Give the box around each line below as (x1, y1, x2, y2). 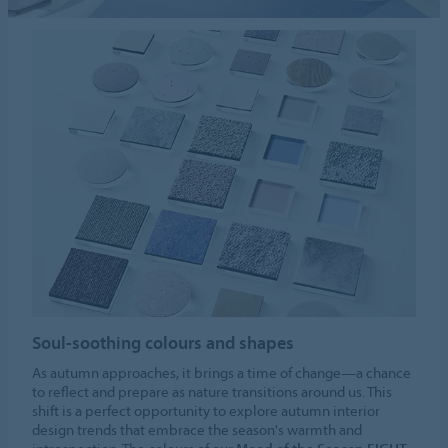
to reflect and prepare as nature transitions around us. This (32, 382, 393, 402)
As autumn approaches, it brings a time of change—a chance (32, 363, 412, 383)
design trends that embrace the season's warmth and (32, 420, 363, 440)
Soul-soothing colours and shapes (32, 331, 295, 355)
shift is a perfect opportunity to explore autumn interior (32, 401, 381, 421)
